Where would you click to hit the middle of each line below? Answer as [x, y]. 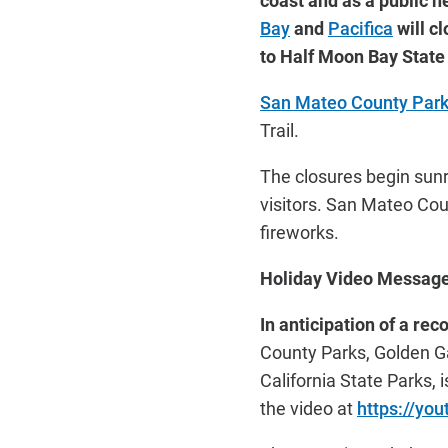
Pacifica [360, 28]
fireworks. [303, 232]
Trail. [279, 130]
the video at [308, 408]
